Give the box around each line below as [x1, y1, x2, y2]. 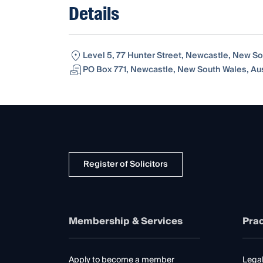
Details [69, 1, 119, 26]
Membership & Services [69, 213, 183, 230]
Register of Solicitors [83, 157, 168, 171]
